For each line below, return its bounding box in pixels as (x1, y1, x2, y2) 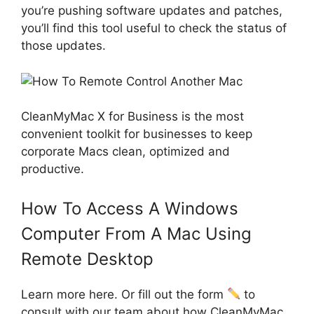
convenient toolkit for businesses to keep (21, 127, 252, 142)
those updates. (21, 39, 106, 53)
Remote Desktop (21, 248, 153, 269)
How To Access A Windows (21, 198, 238, 219)
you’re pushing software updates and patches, (21, 4, 282, 18)
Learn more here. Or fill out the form (21, 287, 227, 301)
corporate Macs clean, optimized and (21, 144, 230, 159)
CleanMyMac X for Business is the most (21, 109, 244, 124)
